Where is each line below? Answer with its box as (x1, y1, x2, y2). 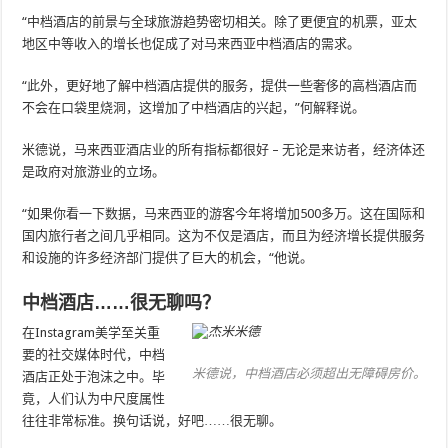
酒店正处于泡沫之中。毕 (22, 369, 166, 385)
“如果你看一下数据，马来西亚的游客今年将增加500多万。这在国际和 (22, 206, 426, 222)
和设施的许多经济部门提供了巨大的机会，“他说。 (22, 250, 314, 266)
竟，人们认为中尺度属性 (22, 391, 166, 407)
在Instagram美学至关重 (22, 325, 161, 341)
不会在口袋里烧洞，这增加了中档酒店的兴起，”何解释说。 (22, 100, 366, 116)
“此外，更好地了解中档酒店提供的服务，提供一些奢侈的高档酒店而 (22, 78, 418, 94)
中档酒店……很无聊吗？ (22, 293, 221, 314)
